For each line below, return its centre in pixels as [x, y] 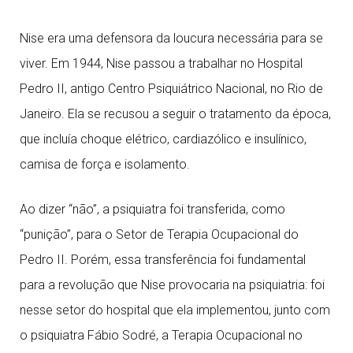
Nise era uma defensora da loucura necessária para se [171, 38]
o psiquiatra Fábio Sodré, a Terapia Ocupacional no [161, 335]
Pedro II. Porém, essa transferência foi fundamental [163, 260]
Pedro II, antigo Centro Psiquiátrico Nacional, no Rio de [171, 89]
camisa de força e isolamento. [105, 164]
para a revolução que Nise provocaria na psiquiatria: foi [172, 285]
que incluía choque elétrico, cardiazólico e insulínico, [163, 139]
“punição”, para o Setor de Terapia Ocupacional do [159, 234]
